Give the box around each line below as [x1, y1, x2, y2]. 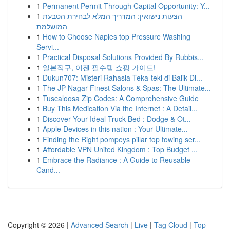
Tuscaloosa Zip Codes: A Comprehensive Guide [43, 93, 199, 103]
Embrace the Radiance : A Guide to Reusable [43, 155, 190, 165]
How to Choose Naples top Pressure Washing [43, 31, 190, 42]
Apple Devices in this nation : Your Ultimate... [43, 124, 188, 134]
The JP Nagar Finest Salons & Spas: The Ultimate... [43, 83, 211, 93]
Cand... [36, 165, 60, 175]
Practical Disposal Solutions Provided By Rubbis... [43, 52, 204, 62]
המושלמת [36, 21, 67, 31]
